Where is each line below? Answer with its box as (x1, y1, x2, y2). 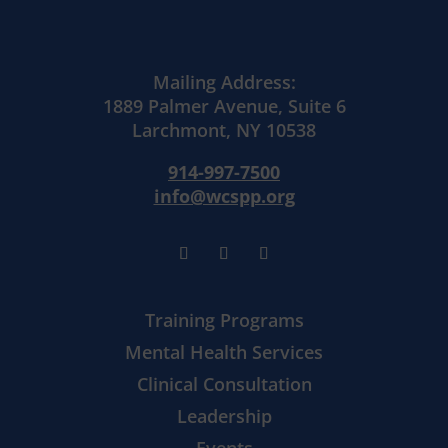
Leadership (176, 404, 272, 428)
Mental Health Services (125, 340, 323, 364)
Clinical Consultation (136, 372, 312, 396)
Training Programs (144, 308, 304, 332)
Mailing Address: (152, 70, 296, 94)
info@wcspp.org (153, 184, 295, 208)
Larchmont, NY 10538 (132, 118, 316, 142)
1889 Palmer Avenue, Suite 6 (102, 94, 346, 118)
